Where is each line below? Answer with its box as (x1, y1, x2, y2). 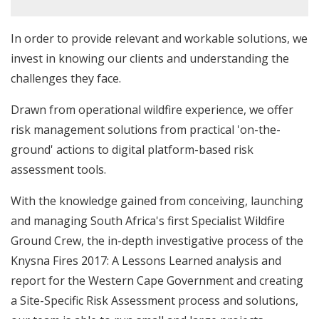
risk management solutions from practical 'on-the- (11, 122, 281, 138)
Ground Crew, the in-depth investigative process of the (11, 233, 303, 249)
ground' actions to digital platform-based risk (11, 142, 253, 158)
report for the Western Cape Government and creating (11, 273, 303, 289)
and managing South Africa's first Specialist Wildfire (11, 213, 285, 229)
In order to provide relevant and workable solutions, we (11, 31, 308, 47)
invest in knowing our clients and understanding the (11, 51, 289, 67)
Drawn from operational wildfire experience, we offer (11, 102, 293, 118)
